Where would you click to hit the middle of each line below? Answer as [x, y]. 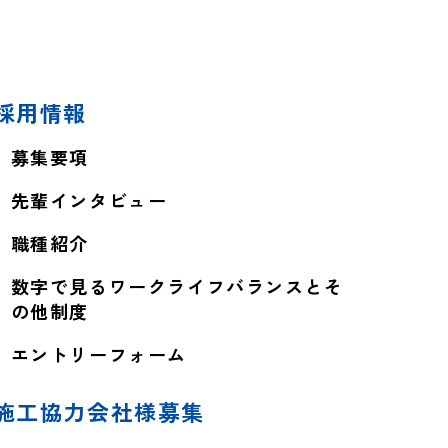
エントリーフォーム [99, 354]
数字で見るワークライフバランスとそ [177, 286]
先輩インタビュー [89, 200]
